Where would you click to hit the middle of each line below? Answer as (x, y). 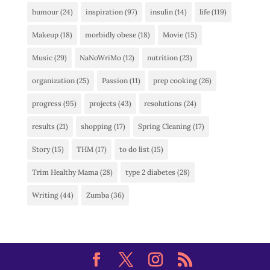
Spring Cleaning (164, 126)
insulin (161, 12)
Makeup (45, 35)
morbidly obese (110, 35)
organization (53, 80)
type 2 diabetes (150, 172)
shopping (96, 126)
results (43, 126)
